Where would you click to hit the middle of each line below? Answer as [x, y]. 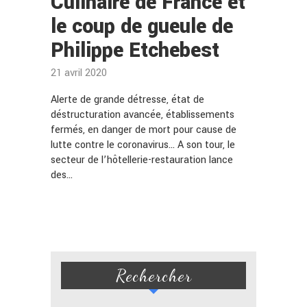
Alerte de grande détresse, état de [127, 99]
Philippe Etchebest [135, 50]
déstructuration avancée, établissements [143, 114]
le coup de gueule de [142, 26]
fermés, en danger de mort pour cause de [144, 130]
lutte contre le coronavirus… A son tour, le [143, 145]
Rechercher [153, 275]
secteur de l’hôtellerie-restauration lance [142, 160]
